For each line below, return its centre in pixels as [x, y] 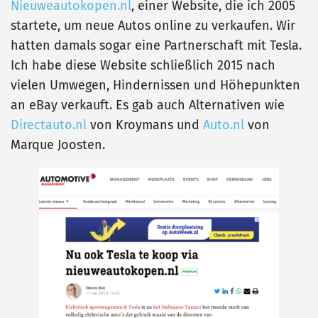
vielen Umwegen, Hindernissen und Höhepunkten [155, 86]
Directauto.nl [49, 125]
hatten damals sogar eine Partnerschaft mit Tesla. [156, 46]
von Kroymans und [145, 125]
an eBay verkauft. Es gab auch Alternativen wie [148, 105]
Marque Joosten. [58, 145]
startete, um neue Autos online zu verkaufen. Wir [153, 26]
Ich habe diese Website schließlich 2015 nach [143, 66]
